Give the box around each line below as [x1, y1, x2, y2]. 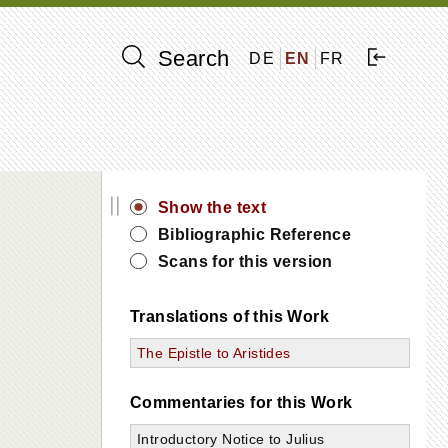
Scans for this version [158, 253, 333, 270]
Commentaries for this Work [130, 394, 353, 411]
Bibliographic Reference [158, 226, 352, 243]
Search [151, 46, 230, 71]
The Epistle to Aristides [137, 345, 291, 361]
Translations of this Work [130, 308, 329, 325]
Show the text [158, 199, 267, 216]
